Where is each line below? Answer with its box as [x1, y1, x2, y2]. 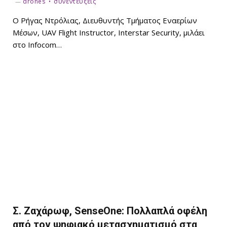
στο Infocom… [13, 40, 62, 50]
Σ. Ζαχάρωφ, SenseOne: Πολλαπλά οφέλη [13, 204, 207, 217]
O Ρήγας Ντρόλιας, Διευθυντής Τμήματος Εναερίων [13, 15, 197, 26]
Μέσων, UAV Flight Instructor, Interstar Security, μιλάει [13, 27, 205, 38]
